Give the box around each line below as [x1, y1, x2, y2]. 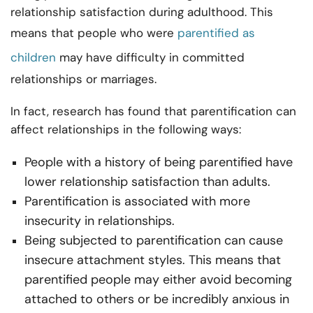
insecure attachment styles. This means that [24, 252, 281, 269]
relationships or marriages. [10, 71, 156, 87]
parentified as [177, 25, 255, 41]
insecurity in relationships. [24, 212, 178, 230]
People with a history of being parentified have [24, 154, 293, 171]
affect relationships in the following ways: [10, 122, 241, 138]
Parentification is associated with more [24, 193, 250, 210]
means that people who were [10, 25, 177, 41]
